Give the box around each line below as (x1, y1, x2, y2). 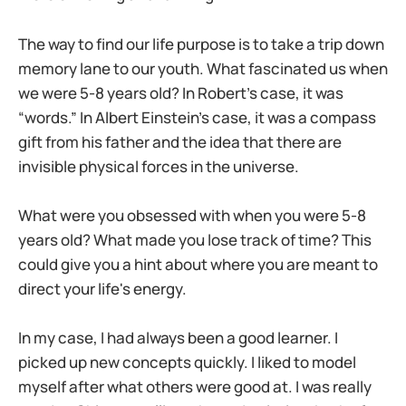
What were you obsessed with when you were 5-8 (18, 204, 366, 226)
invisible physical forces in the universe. (18, 155, 299, 177)
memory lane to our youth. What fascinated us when (18, 57, 388, 79)
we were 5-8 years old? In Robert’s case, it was (18, 82, 343, 103)
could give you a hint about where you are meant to (18, 253, 378, 275)
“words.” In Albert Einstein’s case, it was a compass (18, 106, 376, 128)
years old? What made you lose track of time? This (18, 228, 372, 250)
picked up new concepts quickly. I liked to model (18, 351, 356, 372)
